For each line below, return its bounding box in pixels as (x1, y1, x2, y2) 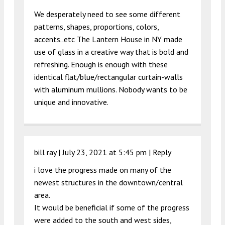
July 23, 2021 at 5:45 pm (62, 147, 147, 158)
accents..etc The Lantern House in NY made (34, 34, 182, 45)
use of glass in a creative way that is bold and (34, 47, 188, 57)
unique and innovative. (34, 97, 108, 107)
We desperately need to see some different (34, 9, 180, 20)
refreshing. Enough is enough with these (34, 59, 168, 70)
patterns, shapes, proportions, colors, (34, 22, 159, 32)
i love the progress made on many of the (34, 165, 171, 175)
